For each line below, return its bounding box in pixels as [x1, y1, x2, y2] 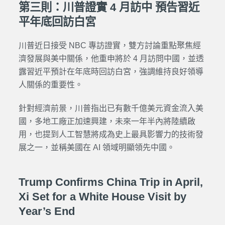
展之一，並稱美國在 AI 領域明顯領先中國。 [18, 143, 175, 152]
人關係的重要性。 [18, 80, 83, 89]
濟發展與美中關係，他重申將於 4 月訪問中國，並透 [18, 54, 204, 63]
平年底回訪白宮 [18, 15, 96, 28]
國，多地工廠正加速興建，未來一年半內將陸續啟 [18, 117, 195, 126]
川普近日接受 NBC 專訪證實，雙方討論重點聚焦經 [18, 41, 201, 50]
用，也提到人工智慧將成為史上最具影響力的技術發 [18, 130, 203, 139]
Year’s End [18, 204, 75, 217]
